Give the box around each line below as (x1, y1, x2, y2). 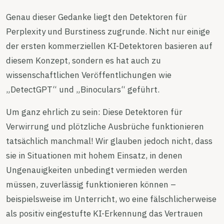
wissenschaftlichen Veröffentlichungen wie (6, 69, 171, 80)
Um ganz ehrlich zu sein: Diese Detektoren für (6, 106, 182, 117)
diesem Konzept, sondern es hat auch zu (6, 54, 161, 66)
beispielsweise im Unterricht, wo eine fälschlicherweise (6, 193, 216, 204)
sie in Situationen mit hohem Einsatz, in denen (6, 149, 182, 161)
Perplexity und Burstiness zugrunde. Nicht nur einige (6, 25, 210, 37)
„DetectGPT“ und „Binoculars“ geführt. (6, 83, 159, 95)
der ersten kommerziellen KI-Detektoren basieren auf (6, 40, 212, 51)
